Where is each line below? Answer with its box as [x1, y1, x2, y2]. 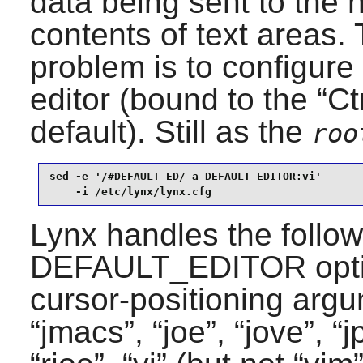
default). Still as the [29, 113, 312, 149]
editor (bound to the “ [29, 81, 327, 117]
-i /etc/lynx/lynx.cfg [49, 186, 211, 199]
